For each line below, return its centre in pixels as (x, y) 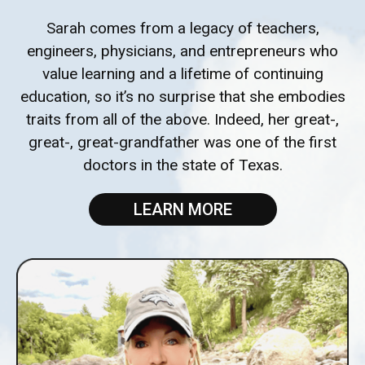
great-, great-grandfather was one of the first (182, 143)
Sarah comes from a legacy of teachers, (182, 29)
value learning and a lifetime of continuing (182, 74)
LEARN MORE (182, 210)
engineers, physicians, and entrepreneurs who (182, 51)
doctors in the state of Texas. (182, 165)
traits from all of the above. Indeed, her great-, (182, 120)
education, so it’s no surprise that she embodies (182, 97)
